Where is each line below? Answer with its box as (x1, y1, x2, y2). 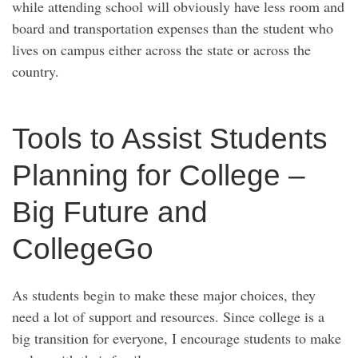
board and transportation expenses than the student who (12, 18, 333, 38)
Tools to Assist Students (12, 121, 328, 155)
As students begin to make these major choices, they (12, 285, 316, 305)
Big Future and (12, 194, 208, 229)
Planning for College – (12, 157, 305, 192)
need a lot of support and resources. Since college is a (12, 307, 324, 327)
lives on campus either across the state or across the (12, 40, 311, 60)
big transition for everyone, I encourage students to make (12, 328, 341, 348)
